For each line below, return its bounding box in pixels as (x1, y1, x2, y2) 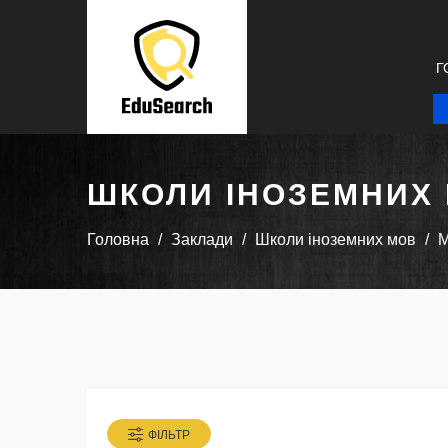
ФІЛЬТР (148, 428, 190, 443)
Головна (87, 231, 149, 249)
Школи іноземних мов (255, 231, 416, 249)
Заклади (171, 231, 233, 249)
